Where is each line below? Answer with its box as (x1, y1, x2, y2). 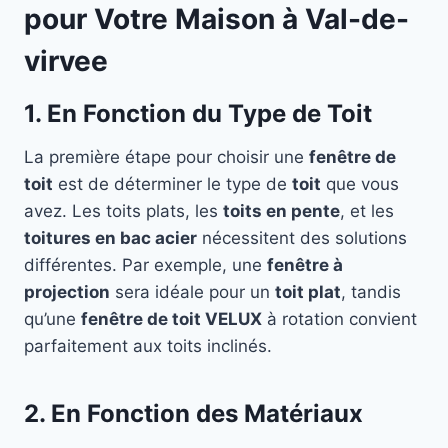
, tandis (341, 282, 401, 303)
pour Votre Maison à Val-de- (24, 2, 409, 37)
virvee (24, 44, 108, 79)
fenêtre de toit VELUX (81, 309, 262, 330)
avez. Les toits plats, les (24, 201, 223, 222)
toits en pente (223, 201, 340, 222)
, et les (340, 201, 394, 222)
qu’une (24, 309, 81, 330)
